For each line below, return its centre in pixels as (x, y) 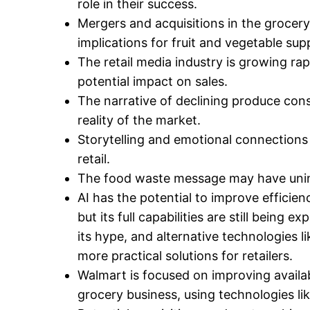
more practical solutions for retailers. (185, 256)
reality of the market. (139, 120)
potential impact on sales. (153, 82)
